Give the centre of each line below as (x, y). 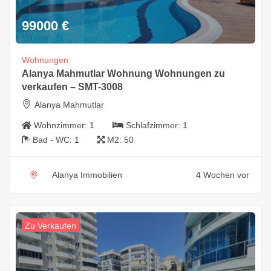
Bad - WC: (54, 139)
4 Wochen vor (223, 175)
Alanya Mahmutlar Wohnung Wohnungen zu (123, 73)
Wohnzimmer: (62, 125)
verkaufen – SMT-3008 (72, 87)
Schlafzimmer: (154, 125)
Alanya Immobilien (87, 175)
